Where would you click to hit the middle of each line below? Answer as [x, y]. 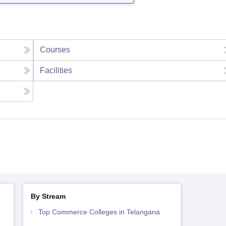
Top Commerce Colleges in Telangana [99, 212]
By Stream [48, 196]
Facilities [56, 71]
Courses [55, 50]
